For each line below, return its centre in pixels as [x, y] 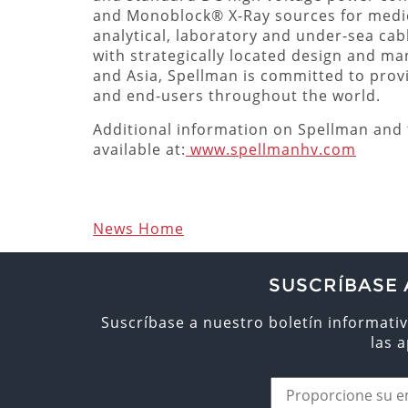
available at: [139, 149]
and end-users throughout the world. [237, 95]
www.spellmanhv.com [271, 149]
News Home [138, 228]
